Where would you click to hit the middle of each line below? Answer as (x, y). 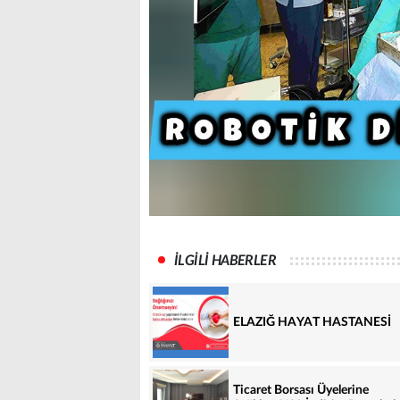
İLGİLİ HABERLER (225, 261)
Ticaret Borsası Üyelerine (301, 390)
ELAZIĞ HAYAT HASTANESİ (312, 322)
